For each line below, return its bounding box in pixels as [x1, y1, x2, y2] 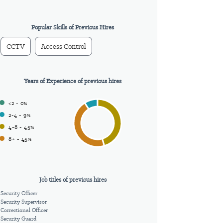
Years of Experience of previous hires [24, 77, 121, 86]
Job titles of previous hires [39, 176, 107, 184]
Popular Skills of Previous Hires [31, 23, 114, 32]
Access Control [41, 42, 86, 51]
